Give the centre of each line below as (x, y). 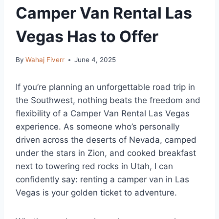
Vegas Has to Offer (87, 36)
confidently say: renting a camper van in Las (102, 180)
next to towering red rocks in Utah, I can (94, 166)
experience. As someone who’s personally (98, 127)
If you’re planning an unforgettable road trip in (105, 87)
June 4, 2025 (95, 60)
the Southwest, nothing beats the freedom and (108, 100)
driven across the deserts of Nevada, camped (106, 140)
